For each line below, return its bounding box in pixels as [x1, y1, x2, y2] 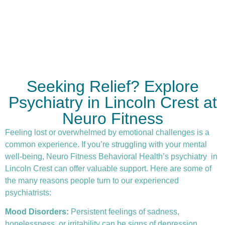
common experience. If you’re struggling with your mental [5, 140, 207, 149]
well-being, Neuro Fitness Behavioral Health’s [5, 152, 171, 161]
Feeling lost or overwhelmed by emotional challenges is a [5, 128, 209, 137]
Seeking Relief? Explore [26, 77, 199, 95]
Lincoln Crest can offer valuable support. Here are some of [5, 164, 211, 173]
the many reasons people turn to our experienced [5, 176, 179, 185]
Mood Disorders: [5, 207, 69, 216]
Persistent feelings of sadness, [69, 207, 179, 216]
